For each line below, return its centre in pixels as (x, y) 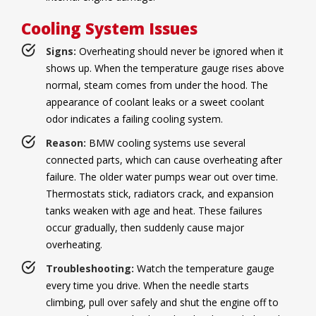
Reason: (66, 143)
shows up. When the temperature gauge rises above (165, 68)
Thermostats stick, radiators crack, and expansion (160, 194)
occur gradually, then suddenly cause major (145, 228)
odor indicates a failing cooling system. (134, 119)
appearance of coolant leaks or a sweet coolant (155, 102)
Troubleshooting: (90, 269)
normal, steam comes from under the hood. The (157, 85)
